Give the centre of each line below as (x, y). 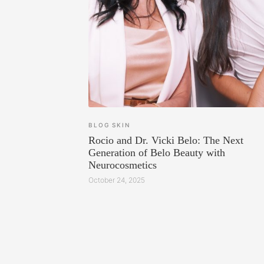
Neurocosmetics (123, 165)
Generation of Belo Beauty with (157, 152)
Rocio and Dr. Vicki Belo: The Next (166, 140)
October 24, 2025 (117, 180)
